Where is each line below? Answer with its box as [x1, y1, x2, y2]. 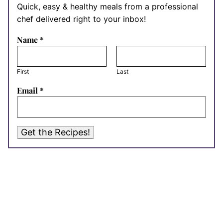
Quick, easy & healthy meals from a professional [17, 1, 198, 11]
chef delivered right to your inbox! [17, 14, 146, 24]
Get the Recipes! [21, 127, 90, 137]
